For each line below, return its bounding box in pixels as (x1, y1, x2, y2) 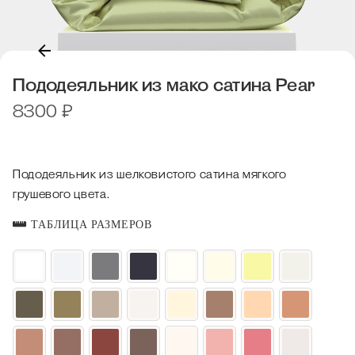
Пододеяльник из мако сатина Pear (13, 74, 315, 95)
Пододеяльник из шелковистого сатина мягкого (13, 167, 287, 181)
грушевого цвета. (13, 187, 110, 200)
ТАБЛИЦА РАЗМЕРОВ (27, 219, 152, 231)
